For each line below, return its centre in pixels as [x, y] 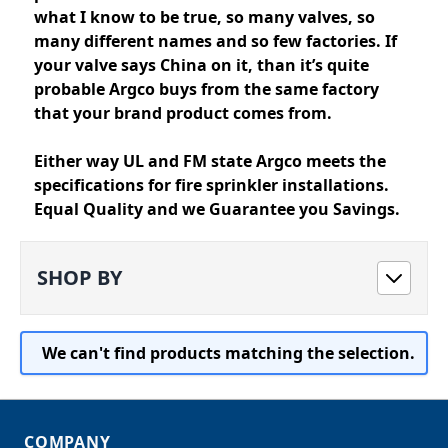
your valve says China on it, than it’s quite [201, 65]
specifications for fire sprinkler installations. [211, 185]
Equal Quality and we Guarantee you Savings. [217, 209]
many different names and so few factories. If [215, 41]
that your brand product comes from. [183, 113]
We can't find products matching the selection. [228, 353]
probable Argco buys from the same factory [206, 89]
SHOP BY [79, 277]
